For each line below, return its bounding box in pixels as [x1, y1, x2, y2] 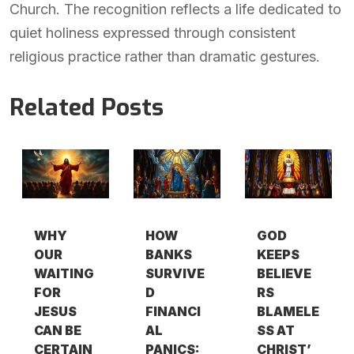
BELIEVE [257, 265, 312, 282]
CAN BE [33, 322, 81, 339]
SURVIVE [145, 265, 205, 282]
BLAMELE [257, 303, 320, 320]
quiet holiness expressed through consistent [9, 24, 296, 41]
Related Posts [9, 92, 164, 123]
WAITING [33, 265, 94, 282]
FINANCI [145, 303, 201, 320]
